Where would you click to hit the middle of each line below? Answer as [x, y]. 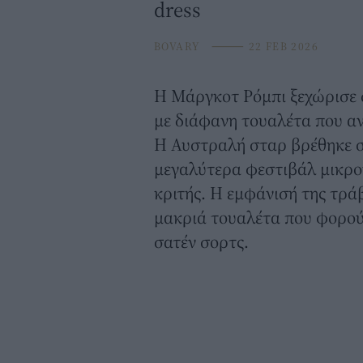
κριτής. [182, 193]
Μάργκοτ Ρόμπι [228, 96]
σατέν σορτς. [201, 242]
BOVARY [177, 47]
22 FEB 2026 [282, 47]
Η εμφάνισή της [270, 193]
